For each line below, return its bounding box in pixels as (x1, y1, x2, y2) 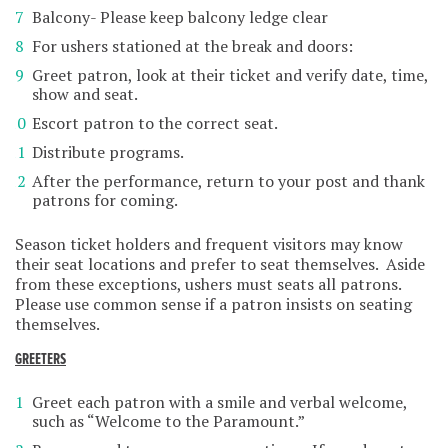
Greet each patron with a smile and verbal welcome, (32, 390, 407, 413)
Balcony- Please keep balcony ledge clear (32, 5, 328, 28)
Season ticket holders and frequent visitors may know (15, 232, 403, 255)
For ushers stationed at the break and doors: (32, 34, 353, 57)
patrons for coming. (32, 188, 178, 211)
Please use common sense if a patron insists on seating (15, 292, 412, 315)
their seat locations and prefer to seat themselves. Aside (15, 252, 425, 275)
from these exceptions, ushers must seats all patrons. (15, 272, 405, 295)
